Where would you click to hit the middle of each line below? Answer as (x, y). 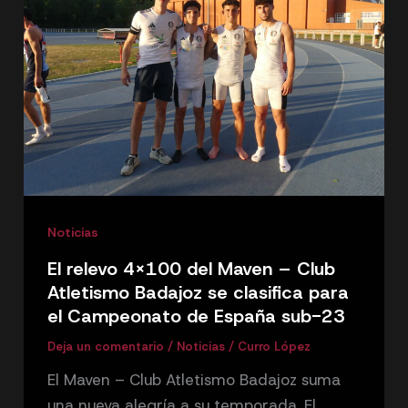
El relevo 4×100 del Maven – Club (191, 268)
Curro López (274, 346)
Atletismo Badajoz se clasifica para (198, 292)
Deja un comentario (105, 346)
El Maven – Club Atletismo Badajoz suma (194, 379)
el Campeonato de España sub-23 (196, 316)
